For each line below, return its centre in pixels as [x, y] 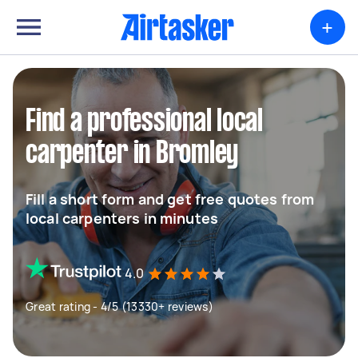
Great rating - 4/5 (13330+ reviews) [119, 306]
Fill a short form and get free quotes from [170, 199]
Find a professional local [144, 122]
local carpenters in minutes [122, 218]
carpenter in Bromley [132, 154]
